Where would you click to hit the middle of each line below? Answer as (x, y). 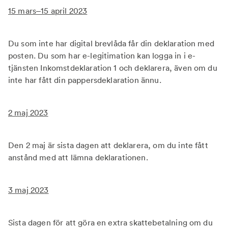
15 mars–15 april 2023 (48, 11)
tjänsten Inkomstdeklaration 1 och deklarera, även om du (113, 68)
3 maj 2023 (28, 190)
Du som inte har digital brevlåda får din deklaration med (111, 43)
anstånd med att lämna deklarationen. (78, 157)
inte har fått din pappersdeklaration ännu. (85, 80)
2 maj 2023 (28, 112)
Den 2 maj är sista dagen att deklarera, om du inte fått (108, 145)
